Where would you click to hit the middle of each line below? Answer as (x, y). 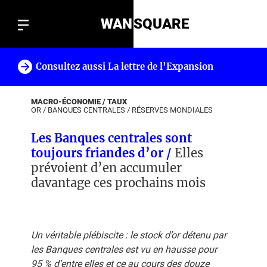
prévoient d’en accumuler (106, 168)
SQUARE (161, 24)
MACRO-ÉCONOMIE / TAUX (79, 102)
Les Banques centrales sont (111, 138)
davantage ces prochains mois (118, 183)
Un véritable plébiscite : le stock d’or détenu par (129, 235)
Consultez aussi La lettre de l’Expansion (125, 66)
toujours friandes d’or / (103, 153)
